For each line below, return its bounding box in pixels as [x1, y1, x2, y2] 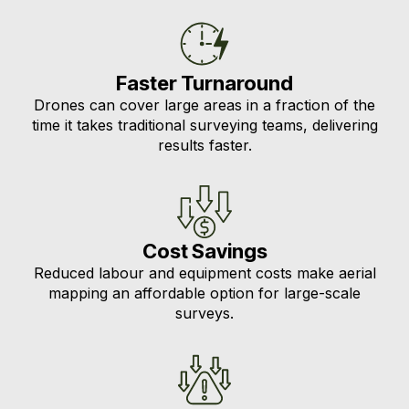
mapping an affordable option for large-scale [48, 284, 361, 302]
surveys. [175, 304, 234, 322]
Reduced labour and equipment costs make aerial [33, 264, 376, 282]
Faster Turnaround [116, 71, 293, 95]
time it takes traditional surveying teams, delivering [31, 116, 378, 134]
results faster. [157, 136, 252, 154]
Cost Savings [142, 239, 267, 263]
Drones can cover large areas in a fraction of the [34, 96, 375, 114]
